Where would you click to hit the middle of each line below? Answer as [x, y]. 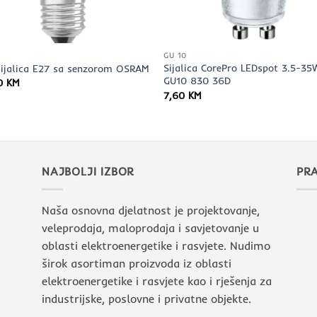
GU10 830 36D [197, 81]
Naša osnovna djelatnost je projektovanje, [151, 211]
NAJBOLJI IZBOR [88, 172]
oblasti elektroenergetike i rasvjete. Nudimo [156, 246]
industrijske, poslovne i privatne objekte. [146, 299]
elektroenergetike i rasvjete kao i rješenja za [157, 281]
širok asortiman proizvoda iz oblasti [137, 264]
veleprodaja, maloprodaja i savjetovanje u [150, 228]
